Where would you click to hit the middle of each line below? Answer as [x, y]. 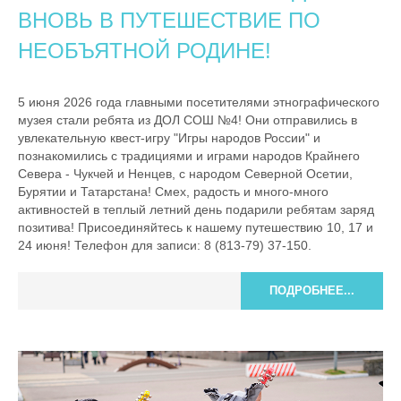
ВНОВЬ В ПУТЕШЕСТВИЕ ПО [169, 20]
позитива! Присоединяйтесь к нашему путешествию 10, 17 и [196, 227]
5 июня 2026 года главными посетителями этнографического [199, 102]
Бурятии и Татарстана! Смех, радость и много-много [173, 191]
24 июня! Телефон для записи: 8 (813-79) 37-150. [165, 245]
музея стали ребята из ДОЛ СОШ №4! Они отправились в [188, 119]
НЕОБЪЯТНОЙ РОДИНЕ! [145, 50]
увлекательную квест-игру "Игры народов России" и [169, 137]
